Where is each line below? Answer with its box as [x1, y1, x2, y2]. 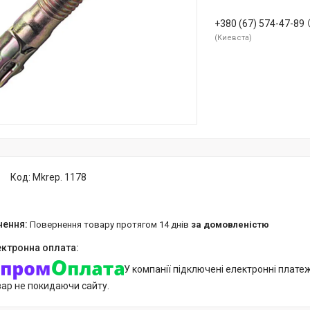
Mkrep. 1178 [33, 172, 86, 183]
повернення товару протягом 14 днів [36, 219, 191, 230]
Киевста [217, 33, 249, 42]
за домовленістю [191, 219, 269, 230]
